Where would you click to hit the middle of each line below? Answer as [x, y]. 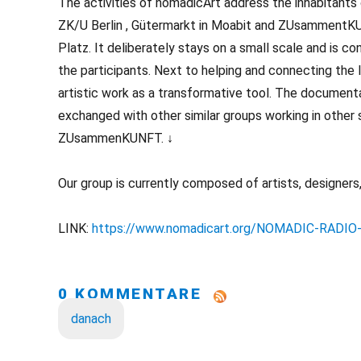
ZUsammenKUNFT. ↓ [116, 138]
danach [91, 319]
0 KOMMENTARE [136, 294]
